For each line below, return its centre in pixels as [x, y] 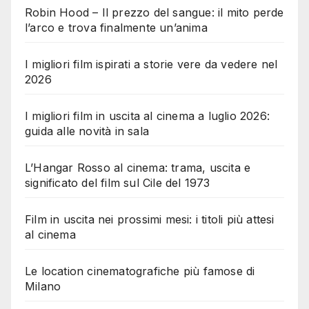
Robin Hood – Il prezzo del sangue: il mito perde [154, 12]
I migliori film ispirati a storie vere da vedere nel [151, 64]
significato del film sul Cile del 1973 [118, 182]
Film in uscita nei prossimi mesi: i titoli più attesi [150, 219]
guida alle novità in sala [87, 131]
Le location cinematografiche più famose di [140, 271]
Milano [43, 286]
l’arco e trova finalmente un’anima [116, 27]
